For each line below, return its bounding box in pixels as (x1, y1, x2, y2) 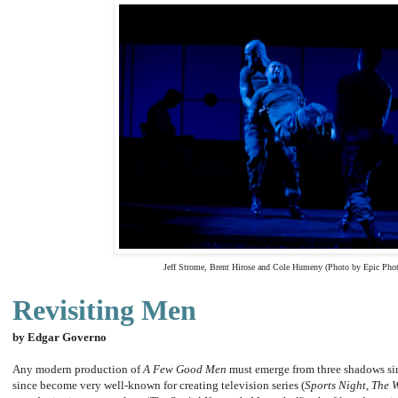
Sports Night (305, 378, 366, 393)
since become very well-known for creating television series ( (12, 378, 305, 393)
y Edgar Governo (19, 330, 107, 345)
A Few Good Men (143, 362, 227, 377)
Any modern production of (12, 362, 143, 377)
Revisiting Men (12, 294, 196, 327)
